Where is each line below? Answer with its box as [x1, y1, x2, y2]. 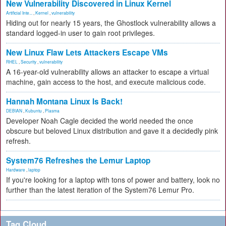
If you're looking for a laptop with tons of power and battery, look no [6, 175, 220, 185]
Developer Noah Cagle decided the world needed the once [6, 116, 193, 126]
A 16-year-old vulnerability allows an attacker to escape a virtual [6, 67, 209, 77]
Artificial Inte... [6, 10, 32, 16]
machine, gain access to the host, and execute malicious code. [6, 77, 206, 87]
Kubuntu [25, 107, 42, 114]
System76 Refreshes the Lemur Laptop [6, 155, 150, 166]
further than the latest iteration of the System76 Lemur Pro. [6, 185, 194, 195]
